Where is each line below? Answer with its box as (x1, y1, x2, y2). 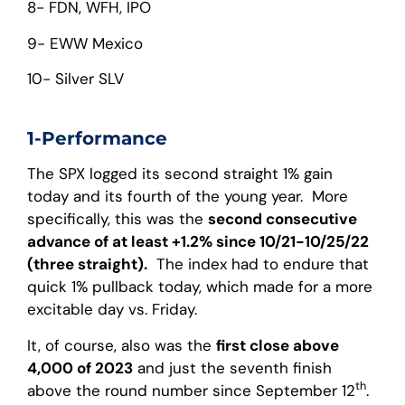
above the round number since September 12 (27, 380, 355, 400)
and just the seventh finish (133, 357, 332, 378)
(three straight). (27, 254, 147, 275)
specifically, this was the (27, 209, 208, 230)
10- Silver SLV (27, 68, 124, 89)
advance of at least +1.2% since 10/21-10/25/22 (27, 231, 369, 252)
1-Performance (27, 127, 167, 150)
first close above (216, 334, 339, 355)
